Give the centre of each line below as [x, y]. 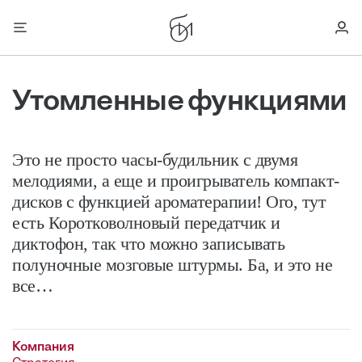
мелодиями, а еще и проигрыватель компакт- [176, 181]
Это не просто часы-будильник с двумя [155, 160]
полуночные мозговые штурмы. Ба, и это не [172, 265]
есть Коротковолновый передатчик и [146, 223]
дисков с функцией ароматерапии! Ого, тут [169, 202]
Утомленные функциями [180, 103]
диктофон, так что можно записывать [148, 244]
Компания [43, 347]
